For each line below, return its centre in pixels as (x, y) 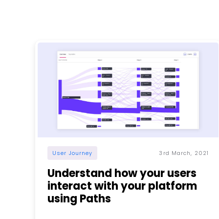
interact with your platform (122, 186)
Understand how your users (122, 174)
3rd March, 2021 (184, 153)
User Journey (73, 153)
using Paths (79, 199)
